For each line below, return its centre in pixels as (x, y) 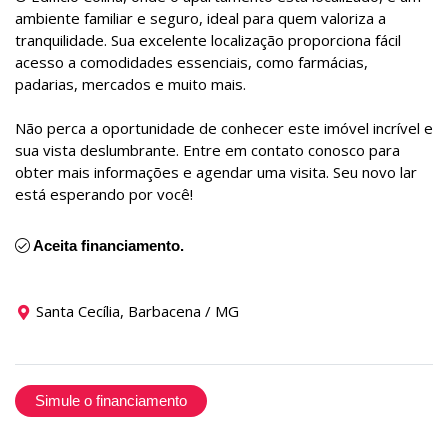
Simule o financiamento (111, 400)
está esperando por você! (104, 193)
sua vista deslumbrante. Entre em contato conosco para (207, 149)
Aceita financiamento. (107, 245)
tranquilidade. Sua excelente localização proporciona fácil (208, 39)
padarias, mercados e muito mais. (132, 83)
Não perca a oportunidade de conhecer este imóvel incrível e (224, 127)
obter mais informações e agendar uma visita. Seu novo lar (216, 171)
